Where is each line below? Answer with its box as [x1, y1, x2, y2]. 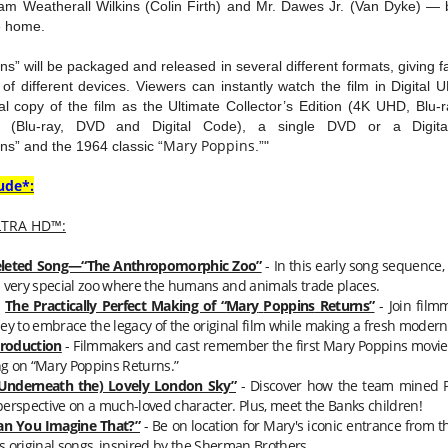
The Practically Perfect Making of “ [5, 295, 227, 315]
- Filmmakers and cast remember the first [61, 335, 324, 355]
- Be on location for [140, 415, 264, 435]
